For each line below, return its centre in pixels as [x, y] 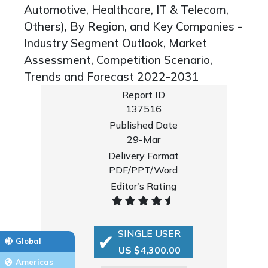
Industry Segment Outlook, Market [115, 43]
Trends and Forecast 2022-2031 [112, 77]
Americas [34, 262]
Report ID [143, 95]
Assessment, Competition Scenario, [118, 60]
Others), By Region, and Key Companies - [133, 26]
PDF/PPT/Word [144, 170]
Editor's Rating [143, 186]
